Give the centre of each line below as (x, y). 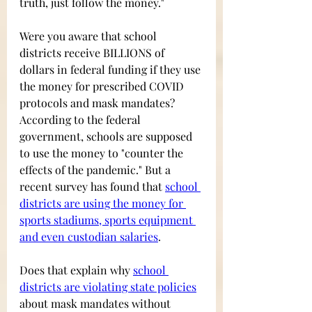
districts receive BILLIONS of (93, 53)
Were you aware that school (89, 36)
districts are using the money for (103, 203)
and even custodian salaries (89, 237)
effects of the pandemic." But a (96, 170)
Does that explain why (75, 270)
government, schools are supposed (107, 136)
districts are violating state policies (108, 287)
